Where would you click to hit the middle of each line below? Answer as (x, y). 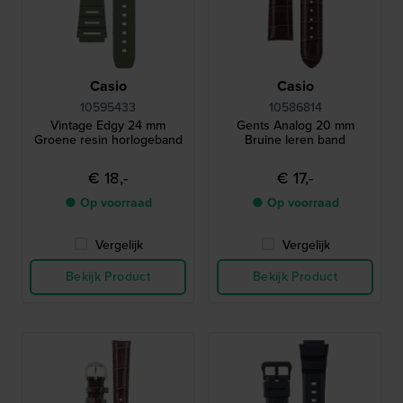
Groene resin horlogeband (108, 140)
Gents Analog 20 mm (295, 126)
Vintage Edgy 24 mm (108, 126)
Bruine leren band (295, 140)
